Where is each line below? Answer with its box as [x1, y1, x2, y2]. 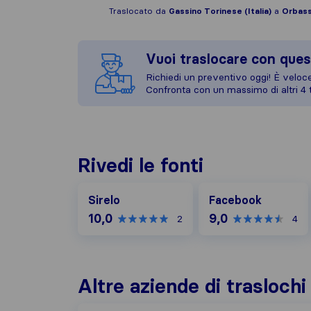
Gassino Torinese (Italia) [169, 6, 271, 16]
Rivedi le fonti [78, 153, 203, 177]
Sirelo [88, 193, 120, 207]
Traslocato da [109, 6, 169, 16]
